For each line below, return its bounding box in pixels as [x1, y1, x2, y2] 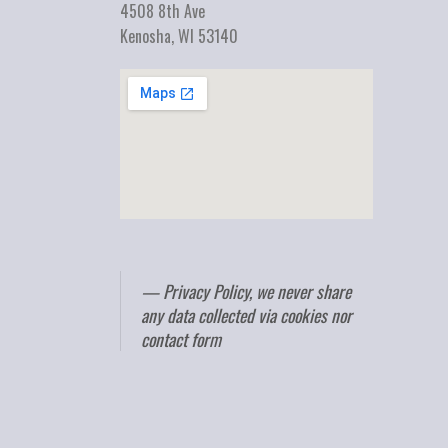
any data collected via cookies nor [141, 302, 353, 329]
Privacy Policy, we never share [163, 278, 352, 305]
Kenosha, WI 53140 [120, 24, 239, 49]
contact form [141, 326, 222, 353]
